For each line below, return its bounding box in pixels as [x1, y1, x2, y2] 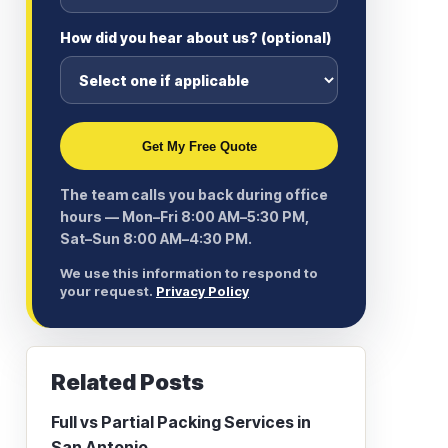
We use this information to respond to [60, 265, 318, 281]
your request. [60, 283, 156, 299]
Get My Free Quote [141, 138, 257, 154]
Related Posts [51, 369, 204, 395]
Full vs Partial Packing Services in [51, 412, 311, 432]
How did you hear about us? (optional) [60, 29, 331, 46]
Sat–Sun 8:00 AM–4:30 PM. [60, 230, 252, 247]
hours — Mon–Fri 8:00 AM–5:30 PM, [60, 208, 309, 225]
